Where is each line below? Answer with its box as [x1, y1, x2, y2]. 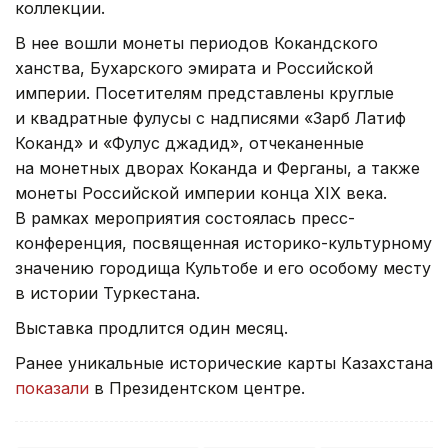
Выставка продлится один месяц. [15, 344, 288, 365]
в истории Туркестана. [15, 309, 200, 330]
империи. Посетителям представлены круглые [15, 109, 394, 130]
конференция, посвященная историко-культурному [15, 259, 432, 280]
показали [15, 404, 89, 425]
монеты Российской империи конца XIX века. [15, 209, 387, 230]
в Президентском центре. [89, 404, 305, 425]
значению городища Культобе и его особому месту [15, 284, 431, 305]
